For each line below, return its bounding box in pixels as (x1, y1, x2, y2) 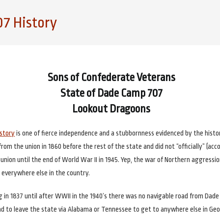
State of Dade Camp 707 (60, 87, 163, 99)
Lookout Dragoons (72, 103, 151, 115)
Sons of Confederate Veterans (47, 72, 175, 83)
